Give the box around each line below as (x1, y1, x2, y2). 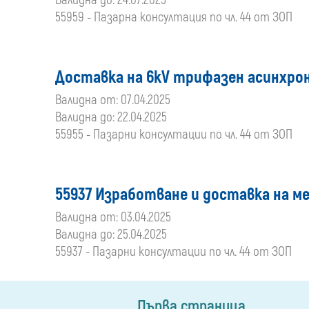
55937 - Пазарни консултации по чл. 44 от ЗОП (55, 243, 292, 260)
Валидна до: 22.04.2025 (55, 109, 167, 126)
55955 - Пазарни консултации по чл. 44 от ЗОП (55, 126, 292, 143)
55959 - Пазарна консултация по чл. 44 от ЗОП (55, 9, 292, 26)
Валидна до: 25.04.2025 (55, 226, 167, 243)
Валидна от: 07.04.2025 (55, 92, 170, 108)
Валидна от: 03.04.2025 (55, 209, 171, 226)
